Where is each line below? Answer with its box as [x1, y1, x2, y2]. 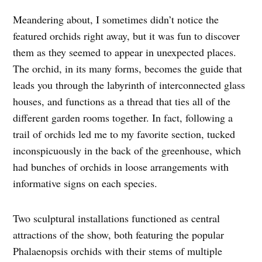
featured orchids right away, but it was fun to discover [13, 29, 240, 43]
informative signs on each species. [13, 176, 158, 191]
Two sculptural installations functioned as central [13, 211, 220, 226]
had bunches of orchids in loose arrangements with [13, 160, 229, 174]
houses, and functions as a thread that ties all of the [13, 94, 231, 109]
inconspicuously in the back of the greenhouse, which [13, 143, 242, 158]
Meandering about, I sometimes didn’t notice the [13, 12, 219, 27]
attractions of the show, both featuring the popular [13, 227, 225, 242]
